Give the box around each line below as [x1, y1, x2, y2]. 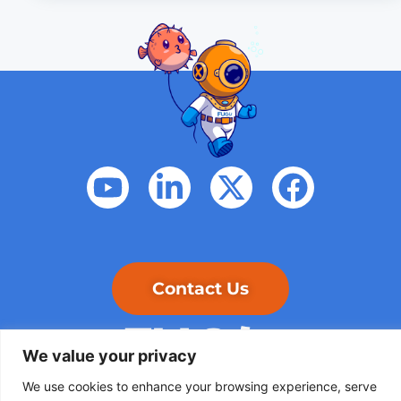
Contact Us [152, 277, 249, 299]
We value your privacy [22, 346, 197, 365]
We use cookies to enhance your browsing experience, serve [22, 378, 377, 394]
